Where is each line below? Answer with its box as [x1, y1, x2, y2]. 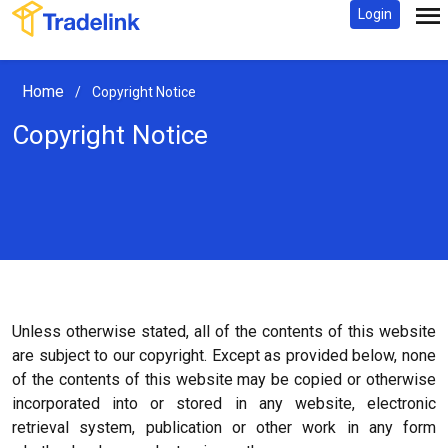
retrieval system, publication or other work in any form [12, 418, 436, 437]
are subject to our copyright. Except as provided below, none [12, 346, 436, 365]
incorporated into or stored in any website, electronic [12, 394, 436, 413]
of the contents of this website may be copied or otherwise [12, 370, 436, 389]
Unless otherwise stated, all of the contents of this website [12, 322, 436, 341]
